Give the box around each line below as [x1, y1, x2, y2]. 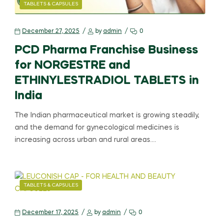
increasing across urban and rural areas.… [15, 137, 156, 144]
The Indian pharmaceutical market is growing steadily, [15, 112, 199, 119]
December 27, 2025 [22, 28, 80, 35]
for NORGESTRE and [15, 60, 130, 72]
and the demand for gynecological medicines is [15, 124, 179, 132]
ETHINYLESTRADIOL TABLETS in [15, 75, 199, 87]
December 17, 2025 [22, 210, 79, 216]
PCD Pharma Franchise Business [15, 45, 198, 56]
